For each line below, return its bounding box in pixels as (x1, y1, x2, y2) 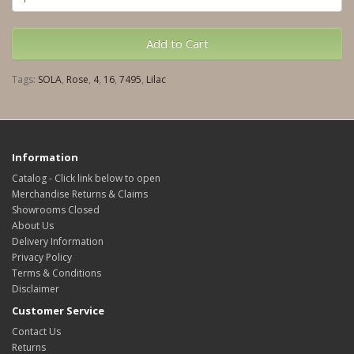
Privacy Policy (12, 250, 72, 264)
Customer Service (12, 303, 104, 318)
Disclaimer (12, 282, 59, 296)
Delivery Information (12, 235, 104, 248)
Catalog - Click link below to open (12, 171, 160, 185)
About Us (12, 219, 54, 232)
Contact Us (12, 325, 61, 338)
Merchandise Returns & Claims (12, 187, 148, 201)
